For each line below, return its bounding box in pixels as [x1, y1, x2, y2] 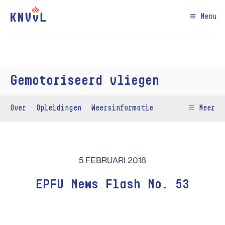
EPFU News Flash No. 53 [36, 179, 189, 191]
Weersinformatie [91, 105, 153, 112]
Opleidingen [36, 105, 81, 112]
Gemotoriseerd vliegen [10, 75, 159, 87]
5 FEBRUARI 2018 [79, 155, 146, 165]
